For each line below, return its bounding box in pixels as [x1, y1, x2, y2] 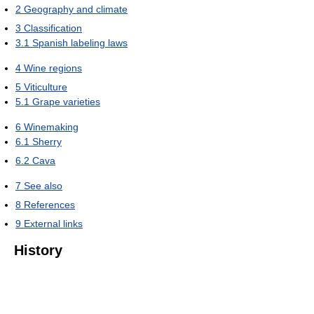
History [14, 243, 62, 259]
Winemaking [24, 121, 78, 133]
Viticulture [24, 81, 67, 93]
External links [24, 218, 83, 230]
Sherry [32, 136, 62, 148]
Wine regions [24, 62, 82, 74]
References [24, 199, 75, 211]
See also [24, 180, 62, 192]
